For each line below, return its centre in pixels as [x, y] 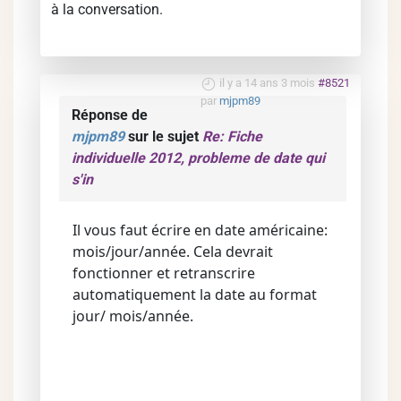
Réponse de [110, 115]
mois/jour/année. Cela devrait [173, 252]
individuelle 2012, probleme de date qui [198, 158]
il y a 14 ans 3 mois [267, 83]
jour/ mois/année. [133, 316]
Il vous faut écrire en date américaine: [200, 230]
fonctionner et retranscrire [164, 273]
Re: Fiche [232, 137]
